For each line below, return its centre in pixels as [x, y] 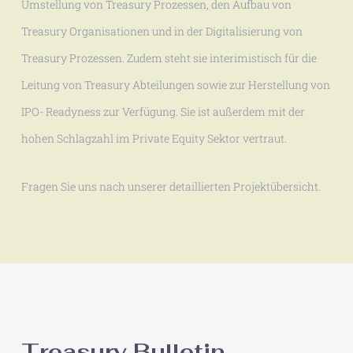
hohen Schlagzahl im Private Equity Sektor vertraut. [154, 138]
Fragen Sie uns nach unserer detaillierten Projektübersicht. [171, 186]
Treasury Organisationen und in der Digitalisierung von [162, 31]
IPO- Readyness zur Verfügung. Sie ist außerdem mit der [163, 111]
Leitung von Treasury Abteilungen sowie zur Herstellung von [175, 84]
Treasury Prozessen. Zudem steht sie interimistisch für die [169, 58]
